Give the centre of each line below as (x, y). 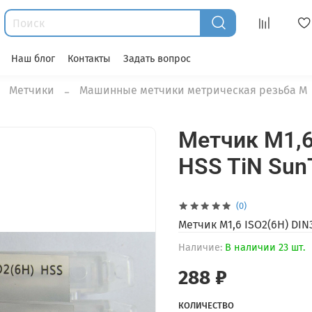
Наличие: (200, 248)
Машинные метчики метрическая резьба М (193, 91)
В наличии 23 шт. (265, 248)
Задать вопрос (157, 58)
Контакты (89, 58)
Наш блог (33, 58)
